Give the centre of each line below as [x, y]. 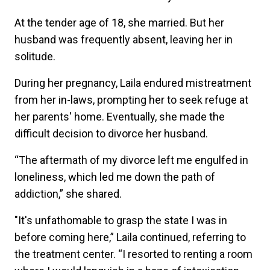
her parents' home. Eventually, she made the [120, 116]
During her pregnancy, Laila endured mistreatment [133, 83]
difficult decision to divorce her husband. [112, 133]
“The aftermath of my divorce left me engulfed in [131, 160]
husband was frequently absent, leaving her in [124, 39]
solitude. [36, 56]
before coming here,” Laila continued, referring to [130, 237]
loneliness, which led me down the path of [115, 177]
